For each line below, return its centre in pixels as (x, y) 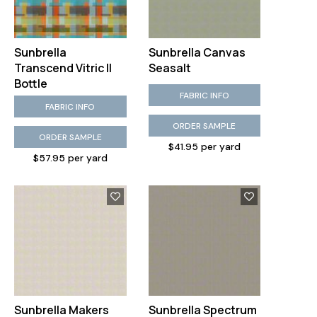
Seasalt (169, 68)
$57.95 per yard (70, 158)
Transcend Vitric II (63, 68)
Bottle (31, 83)
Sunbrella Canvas (197, 52)
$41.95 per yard (204, 147)
